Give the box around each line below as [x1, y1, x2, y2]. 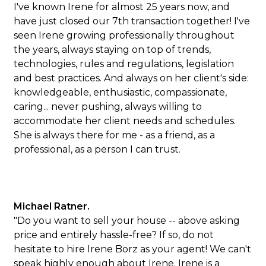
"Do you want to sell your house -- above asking [14, 215, 240, 226]
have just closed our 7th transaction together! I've [14, 15, 251, 27]
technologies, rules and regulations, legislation [14, 58, 235, 69]
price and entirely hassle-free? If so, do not [14, 229, 214, 240]
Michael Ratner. [14, 201, 90, 212]
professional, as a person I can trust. [14, 144, 181, 155]
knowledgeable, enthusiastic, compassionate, [14, 87, 227, 98]
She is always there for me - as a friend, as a [14, 129, 216, 141]
